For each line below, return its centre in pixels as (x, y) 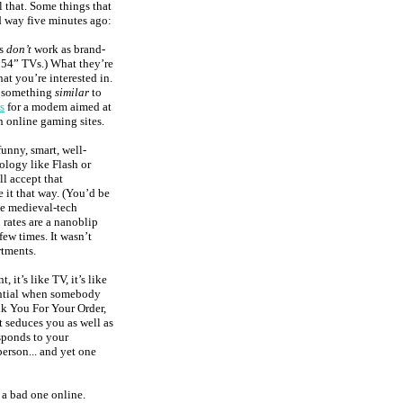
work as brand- (68, 49)
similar (72, 92)
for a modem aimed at (58, 107)
